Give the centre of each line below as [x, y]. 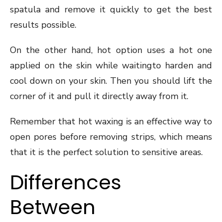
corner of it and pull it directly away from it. [99, 96]
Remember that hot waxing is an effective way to [111, 122]
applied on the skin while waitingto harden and [111, 66]
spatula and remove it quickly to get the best [111, 10]
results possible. [43, 25]
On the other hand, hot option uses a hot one [111, 50]
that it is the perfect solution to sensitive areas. [106, 152]
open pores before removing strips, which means [111, 137]
